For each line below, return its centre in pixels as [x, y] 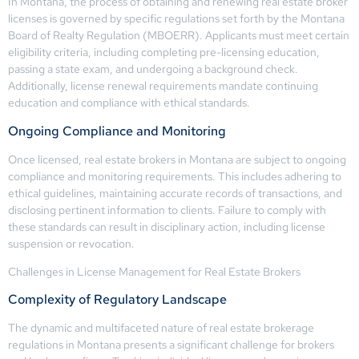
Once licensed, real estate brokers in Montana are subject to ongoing [177, 159]
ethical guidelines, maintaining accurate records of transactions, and [175, 193]
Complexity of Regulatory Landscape [117, 300]
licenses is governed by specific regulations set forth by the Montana [176, 19]
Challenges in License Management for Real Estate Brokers [154, 271]
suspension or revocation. [71, 243]
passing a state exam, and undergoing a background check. [153, 69]
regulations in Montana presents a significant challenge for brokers [171, 345]
